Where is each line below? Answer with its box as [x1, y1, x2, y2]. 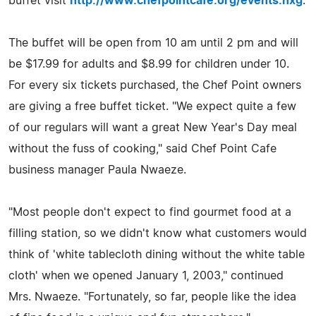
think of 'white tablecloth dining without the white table [8, 248, 305, 260]
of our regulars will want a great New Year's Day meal [8, 121, 297, 133]
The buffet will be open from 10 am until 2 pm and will [8, 37, 298, 49]
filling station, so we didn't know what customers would [8, 227, 307, 239]
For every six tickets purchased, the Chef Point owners [8, 79, 301, 91]
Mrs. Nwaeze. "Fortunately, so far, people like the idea [8, 291, 296, 303]
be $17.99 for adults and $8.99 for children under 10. [8, 58, 289, 70]
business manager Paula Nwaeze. [8, 164, 186, 176]
